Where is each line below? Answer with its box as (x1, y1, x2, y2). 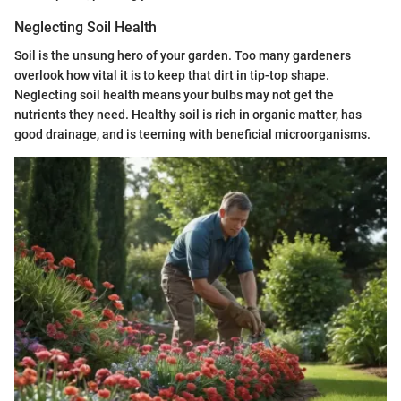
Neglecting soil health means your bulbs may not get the (14, 87, 334, 102)
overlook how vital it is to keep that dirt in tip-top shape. (14, 67, 329, 82)
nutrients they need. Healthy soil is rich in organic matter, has (14, 107, 362, 122)
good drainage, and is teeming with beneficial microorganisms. (14, 126, 371, 141)
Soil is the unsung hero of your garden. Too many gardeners (14, 47, 351, 63)
